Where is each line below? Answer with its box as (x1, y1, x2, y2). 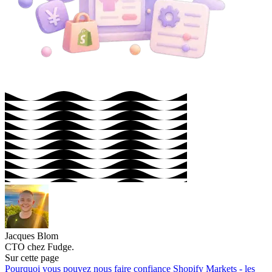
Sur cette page (5, 253, 59, 263)
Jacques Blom (5, 231, 58, 242)
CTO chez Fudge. (5, 242, 74, 253)
